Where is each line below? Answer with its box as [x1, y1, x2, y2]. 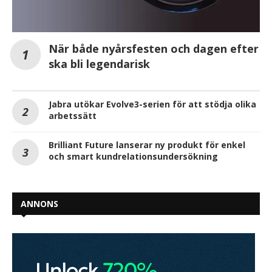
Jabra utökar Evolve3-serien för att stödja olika [49, 98, 256, 110]
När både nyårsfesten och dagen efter [49, 41, 259, 56]
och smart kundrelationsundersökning [49, 150, 218, 162]
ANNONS [21, 197, 58, 209]
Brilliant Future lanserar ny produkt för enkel [49, 138, 245, 151]
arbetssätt [49, 109, 97, 121]
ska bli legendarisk [49, 56, 150, 71]
